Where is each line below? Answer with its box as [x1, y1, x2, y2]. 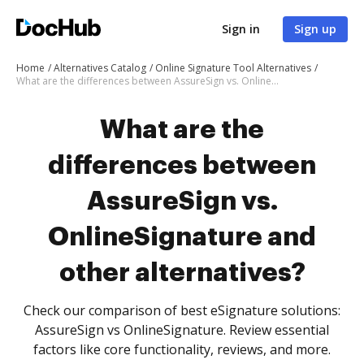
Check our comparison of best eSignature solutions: [24, 301, 340, 319]
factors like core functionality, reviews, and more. [33, 340, 331, 358]
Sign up [294, 21, 336, 37]
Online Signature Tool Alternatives [155, 61, 311, 75]
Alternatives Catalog [54, 61, 146, 75]
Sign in [222, 21, 260, 37]
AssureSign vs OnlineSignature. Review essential [35, 321, 329, 339]
